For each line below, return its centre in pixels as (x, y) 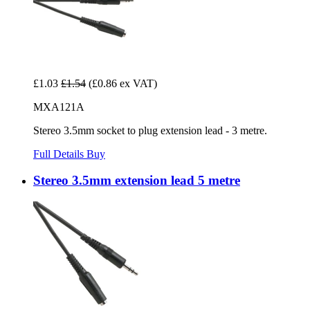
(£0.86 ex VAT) (123, 83)
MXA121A (59, 107)
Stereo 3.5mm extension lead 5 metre (137, 181)
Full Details (60, 154)
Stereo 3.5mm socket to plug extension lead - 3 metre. (150, 130)
